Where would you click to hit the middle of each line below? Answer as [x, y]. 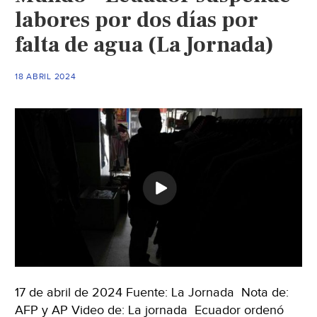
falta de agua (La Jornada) [145, 44]
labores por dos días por [137, 19]
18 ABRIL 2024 [46, 76]
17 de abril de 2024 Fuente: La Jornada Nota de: [152, 293]
